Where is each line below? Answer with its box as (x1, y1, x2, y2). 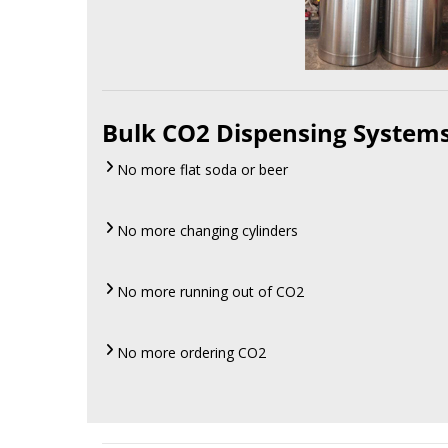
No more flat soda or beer (117, 160, 288, 180)
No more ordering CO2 (117, 343, 266, 363)
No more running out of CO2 (117, 282, 304, 302)
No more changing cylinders (117, 221, 298, 241)
